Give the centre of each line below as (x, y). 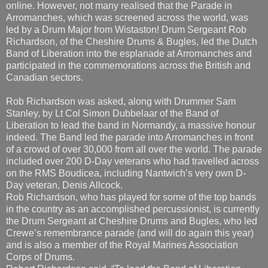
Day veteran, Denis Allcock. (64, 134)
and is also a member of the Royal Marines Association (122, 194)
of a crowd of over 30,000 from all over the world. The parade (134, 98)
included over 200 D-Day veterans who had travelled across (133, 110)
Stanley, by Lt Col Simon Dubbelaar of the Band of (112, 62)
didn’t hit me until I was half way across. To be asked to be (128, 254)
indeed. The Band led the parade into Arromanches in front (130, 86)
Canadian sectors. (45, 26)
